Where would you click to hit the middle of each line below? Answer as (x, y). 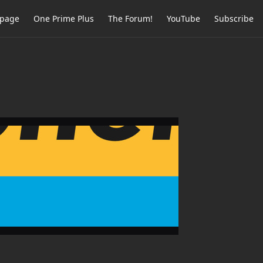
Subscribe (234, 18)
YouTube (183, 18)
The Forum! (130, 18)
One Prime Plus (64, 18)
